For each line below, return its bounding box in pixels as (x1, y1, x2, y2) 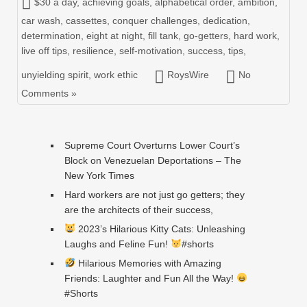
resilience (73, 45, 114, 56)
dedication (203, 14, 247, 26)
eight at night (86, 29, 143, 41)
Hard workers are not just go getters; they (64, 188, 245, 200)
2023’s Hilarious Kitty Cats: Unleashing (75, 223, 245, 234)
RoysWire (167, 69, 209, 80)
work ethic (94, 69, 138, 80)
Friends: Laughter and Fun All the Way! (64, 272, 236, 284)
